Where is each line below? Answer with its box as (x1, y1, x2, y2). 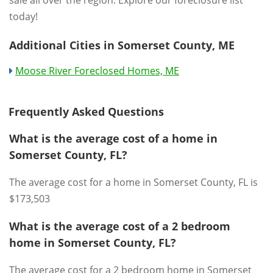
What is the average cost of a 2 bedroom (9, 219, 230, 233)
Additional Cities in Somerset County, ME (9, 38, 235, 52)
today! (9, 10, 38, 23)
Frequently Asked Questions (9, 104, 164, 119)
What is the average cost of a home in (9, 131, 218, 146)
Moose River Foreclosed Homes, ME (15, 64, 179, 77)
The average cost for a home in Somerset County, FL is (9, 175, 258, 189)
